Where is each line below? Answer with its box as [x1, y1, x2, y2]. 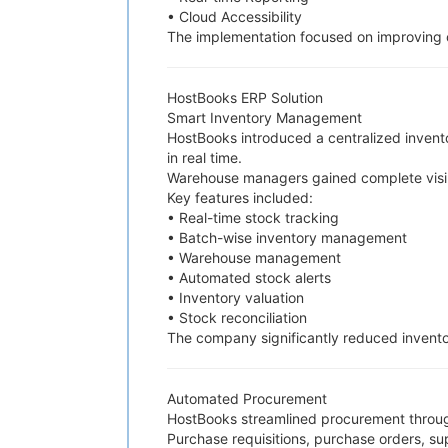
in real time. [167, 149, 242, 166]
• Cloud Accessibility [167, 8, 302, 25]
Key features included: [167, 189, 313, 206]
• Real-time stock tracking [167, 209, 339, 226]
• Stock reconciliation [167, 309, 307, 326]
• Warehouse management [167, 249, 341, 266]
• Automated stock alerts [167, 269, 331, 286]
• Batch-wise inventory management [167, 229, 407, 246]
